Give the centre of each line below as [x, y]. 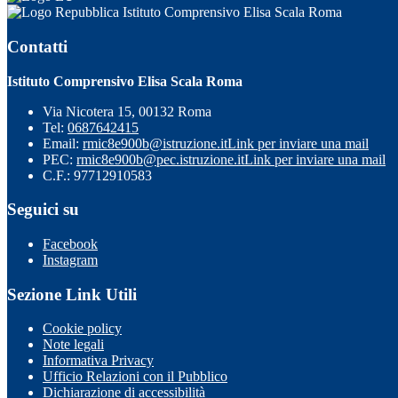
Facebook [70, 244]
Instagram [70, 260]
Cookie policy [82, 329]
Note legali [73, 345]
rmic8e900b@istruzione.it [155, 143]
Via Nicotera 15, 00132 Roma [127, 111]
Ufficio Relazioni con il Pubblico [135, 377]
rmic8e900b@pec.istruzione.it [160, 159]
